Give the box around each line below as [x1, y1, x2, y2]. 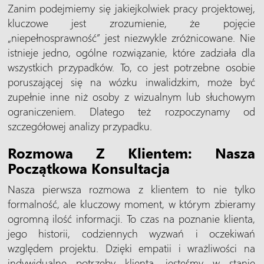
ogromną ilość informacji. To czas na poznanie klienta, [7, 210, 255, 226]
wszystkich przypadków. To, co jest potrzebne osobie [7, 59, 255, 74]
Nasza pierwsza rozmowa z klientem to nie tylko [7, 181, 255, 196]
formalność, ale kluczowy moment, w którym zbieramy [7, 196, 255, 211]
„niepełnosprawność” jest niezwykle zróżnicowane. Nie [7, 29, 255, 45]
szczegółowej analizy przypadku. [7, 118, 152, 133]
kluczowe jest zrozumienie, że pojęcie [7, 15, 255, 30]
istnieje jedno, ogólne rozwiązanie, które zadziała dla [7, 44, 255, 60]
